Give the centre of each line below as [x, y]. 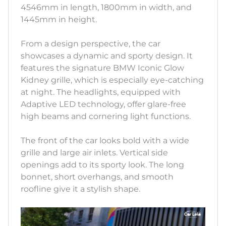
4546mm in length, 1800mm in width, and [106, 8]
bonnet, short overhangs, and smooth [97, 177]
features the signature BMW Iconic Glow [102, 68]
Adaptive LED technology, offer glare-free [103, 104]
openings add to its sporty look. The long [102, 165]
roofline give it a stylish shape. [80, 189]
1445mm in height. [59, 20]
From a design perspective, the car [91, 44]
